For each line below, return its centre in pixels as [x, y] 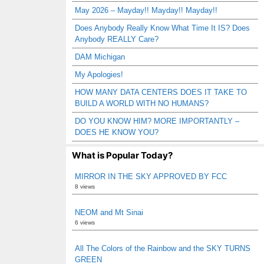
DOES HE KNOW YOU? [117, 132]
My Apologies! [99, 75]
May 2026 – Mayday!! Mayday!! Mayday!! [146, 10]
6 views [85, 222]
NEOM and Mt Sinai [109, 212]
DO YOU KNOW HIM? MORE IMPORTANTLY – [157, 121]
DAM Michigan [100, 57]
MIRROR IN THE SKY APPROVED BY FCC [151, 176]
